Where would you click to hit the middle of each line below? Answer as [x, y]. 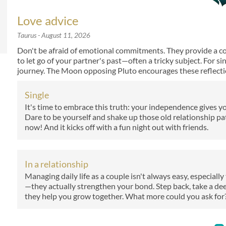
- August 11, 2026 [63, 35]
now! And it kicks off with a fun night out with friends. [117, 127]
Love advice [48, 20]
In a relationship [56, 164]
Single [37, 95]
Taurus [27, 35]
